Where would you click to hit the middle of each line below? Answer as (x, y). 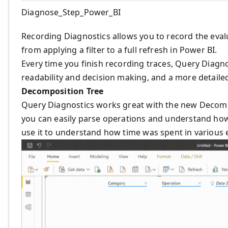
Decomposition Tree (63, 91)
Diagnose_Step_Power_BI (71, 12)
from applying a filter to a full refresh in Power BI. (119, 50)
